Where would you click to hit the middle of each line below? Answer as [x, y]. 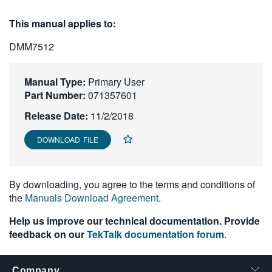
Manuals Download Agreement [92, 198]
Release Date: [56, 116]
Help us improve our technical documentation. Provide [134, 221]
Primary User [115, 82]
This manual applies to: [63, 23]
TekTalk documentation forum [155, 234]
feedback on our [48, 234]
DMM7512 [32, 46]
